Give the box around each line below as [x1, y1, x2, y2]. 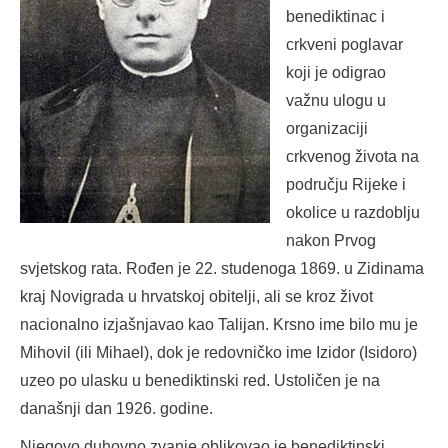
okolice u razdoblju [286, 203, 420, 221]
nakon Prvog [286, 231, 376, 249]
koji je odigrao [286, 63, 386, 81]
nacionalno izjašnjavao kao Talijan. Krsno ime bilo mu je [20, 315, 418, 333]
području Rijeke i [286, 175, 406, 193]
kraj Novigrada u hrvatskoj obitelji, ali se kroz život [20, 287, 373, 305]
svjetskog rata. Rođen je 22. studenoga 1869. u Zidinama [20, 259, 424, 277]
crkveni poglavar [286, 35, 403, 53]
